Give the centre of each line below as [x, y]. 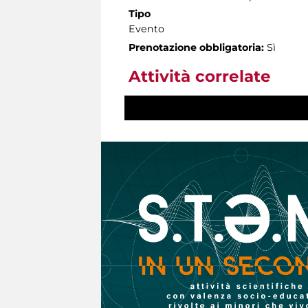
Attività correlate [200, 77]
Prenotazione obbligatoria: [196, 48]
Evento [146, 29]
